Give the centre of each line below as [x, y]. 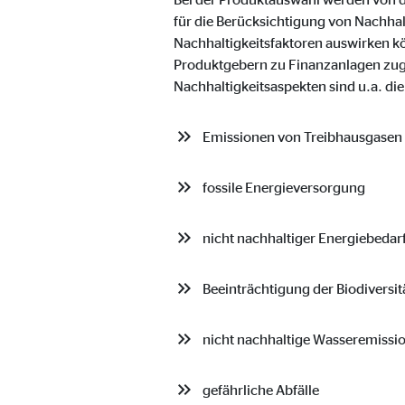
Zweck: [155, 51]
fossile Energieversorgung [284, 187]
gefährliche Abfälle [261, 390]
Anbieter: [161, 18]
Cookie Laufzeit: [180, 85]
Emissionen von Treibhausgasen [302, 137]
